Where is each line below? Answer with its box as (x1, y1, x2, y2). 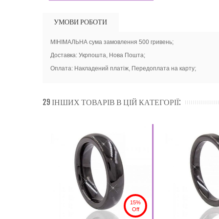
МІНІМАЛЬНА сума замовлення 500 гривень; (50, 39, 174, 46)
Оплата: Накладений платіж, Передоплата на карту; (50, 65, 196, 72)
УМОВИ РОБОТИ (54, 18, 108, 26)
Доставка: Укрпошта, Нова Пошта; (50, 52, 145, 59)
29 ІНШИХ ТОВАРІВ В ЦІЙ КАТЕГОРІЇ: (43, 97, 181, 108)
